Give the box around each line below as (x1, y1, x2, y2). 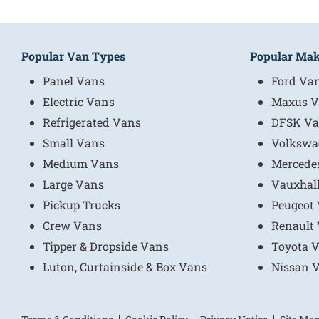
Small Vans (43, 135, 105, 150)
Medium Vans (43, 155, 119, 171)
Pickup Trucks (43, 197, 120, 212)
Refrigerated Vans (43, 114, 141, 130)
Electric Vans (43, 93, 115, 109)
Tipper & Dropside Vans (43, 238, 169, 253)
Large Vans (43, 176, 104, 192)
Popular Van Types (21, 48, 125, 63)
